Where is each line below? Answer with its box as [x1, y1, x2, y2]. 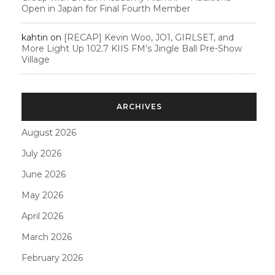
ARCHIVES [116, 101, 162, 111]
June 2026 [21, 168, 66, 180]
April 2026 [21, 210, 63, 222]
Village [21, 53, 50, 65]
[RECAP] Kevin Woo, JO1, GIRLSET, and [64, 31, 234, 43]
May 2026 [21, 189, 63, 201]
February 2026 [21, 252, 83, 263]
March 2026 [21, 231, 72, 242]
